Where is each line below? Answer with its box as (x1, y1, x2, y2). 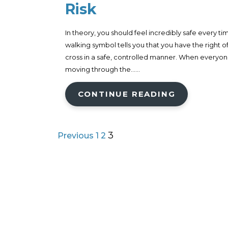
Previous (57, 131, 94, 141)
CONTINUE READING (77, 89, 176, 99)
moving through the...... (65, 65, 140, 74)
